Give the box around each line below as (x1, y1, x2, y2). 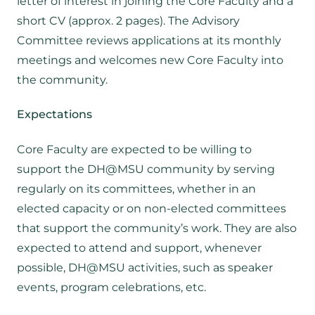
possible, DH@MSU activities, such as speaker (17, 260, 273, 274)
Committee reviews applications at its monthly (17, 33, 281, 47)
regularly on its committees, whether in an (17, 181, 256, 195)
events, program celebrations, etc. (17, 280, 206, 294)
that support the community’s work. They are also (17, 221, 297, 235)
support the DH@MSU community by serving (17, 162, 275, 176)
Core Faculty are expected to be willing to (17, 142, 252, 156)
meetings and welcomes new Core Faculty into (17, 53, 283, 67)
